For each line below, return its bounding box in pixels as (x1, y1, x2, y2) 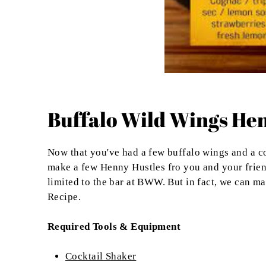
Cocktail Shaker (65, 251, 137, 262)
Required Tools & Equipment (47, 221, 181, 233)
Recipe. (47, 191, 81, 203)
